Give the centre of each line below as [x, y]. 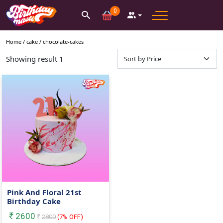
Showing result [33, 59]
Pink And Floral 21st [45, 192]
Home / [15, 42]
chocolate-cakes [63, 42]
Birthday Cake [34, 201]
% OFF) [73, 217]
